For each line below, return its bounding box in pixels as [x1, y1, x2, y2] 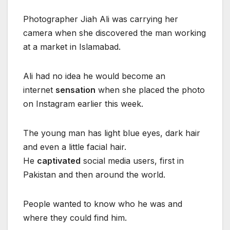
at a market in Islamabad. [23, 42, 121, 52]
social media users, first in [81, 156, 184, 166]
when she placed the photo [95, 85, 205, 95]
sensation [55, 85, 95, 95]
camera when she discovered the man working [23, 28, 206, 39]
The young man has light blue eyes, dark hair [23, 128, 200, 139]
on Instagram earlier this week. [23, 99, 143, 109]
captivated [37, 156, 81, 166]
